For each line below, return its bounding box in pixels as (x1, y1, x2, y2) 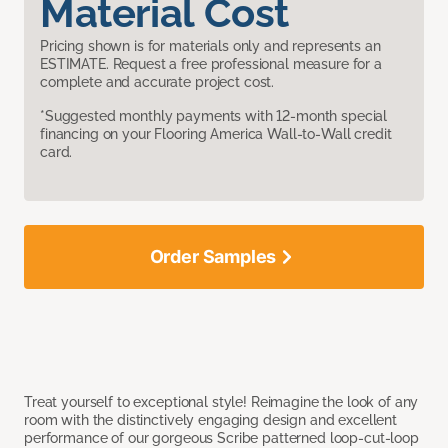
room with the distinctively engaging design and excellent (24, 412, 398, 429)
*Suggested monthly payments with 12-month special (40, 108, 388, 125)
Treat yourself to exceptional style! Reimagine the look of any (24, 394, 419, 411)
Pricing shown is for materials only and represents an (40, 38, 381, 55)
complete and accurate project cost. (40, 74, 275, 91)
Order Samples (149, 246, 277, 268)
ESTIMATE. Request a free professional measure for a (40, 56, 382, 73)
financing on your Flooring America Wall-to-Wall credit (40, 126, 392, 143)
